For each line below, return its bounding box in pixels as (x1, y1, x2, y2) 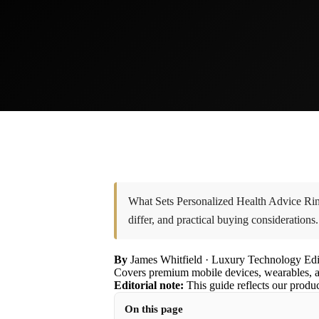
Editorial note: (114, 279, 184, 291)
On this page (125, 303, 183, 315)
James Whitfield (130, 253, 202, 266)
